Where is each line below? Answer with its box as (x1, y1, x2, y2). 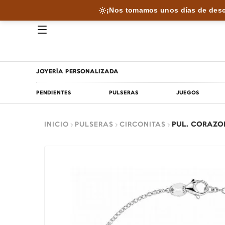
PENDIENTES (36, 90, 71, 95)
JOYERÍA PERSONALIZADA (36, 69, 119, 74)
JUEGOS (176, 90, 199, 95)
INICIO (44, 122, 69, 128)
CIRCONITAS (120, 122, 166, 128)
